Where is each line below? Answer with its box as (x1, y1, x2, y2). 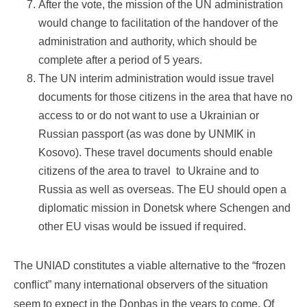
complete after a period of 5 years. (38, 54, 202, 66)
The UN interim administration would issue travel (38, 73, 274, 85)
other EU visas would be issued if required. (38, 221, 246, 233)
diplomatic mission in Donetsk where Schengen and (38, 202, 291, 214)
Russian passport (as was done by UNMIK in (38, 128, 256, 140)
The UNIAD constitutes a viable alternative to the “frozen (14, 260, 286, 272)
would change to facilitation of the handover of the (38, 17, 278, 29)
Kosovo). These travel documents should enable (38, 147, 273, 159)
